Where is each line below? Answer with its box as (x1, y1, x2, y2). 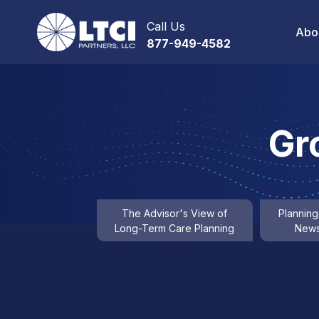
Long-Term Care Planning (115, 221, 234, 234)
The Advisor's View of (122, 206, 227, 219)
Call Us (147, 19, 185, 33)
